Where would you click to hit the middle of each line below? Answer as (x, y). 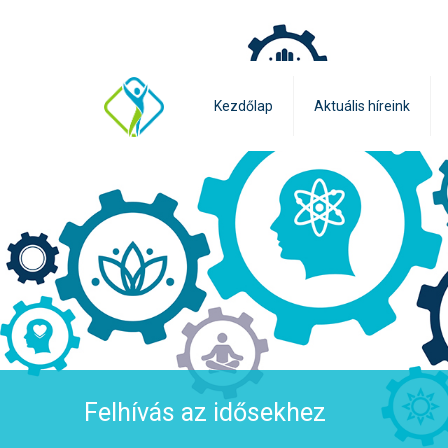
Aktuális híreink (362, 106)
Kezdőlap (243, 106)
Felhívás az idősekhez (205, 412)
